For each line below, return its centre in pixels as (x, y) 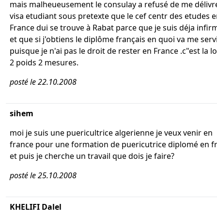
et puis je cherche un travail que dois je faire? (92, 156)
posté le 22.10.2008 (43, 82)
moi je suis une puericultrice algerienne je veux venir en (111, 133)
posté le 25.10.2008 (43, 175)
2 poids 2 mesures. (44, 62)
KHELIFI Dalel (36, 207)
